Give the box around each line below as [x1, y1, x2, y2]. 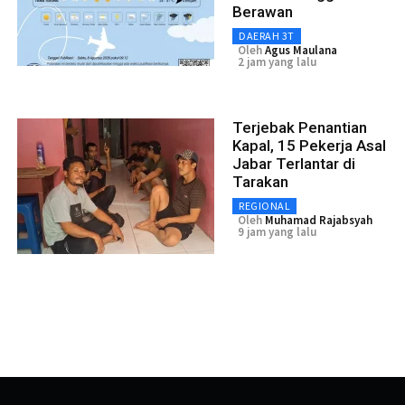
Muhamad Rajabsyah [265, 212, 372, 229]
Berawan [232, 3, 293, 22]
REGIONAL [239, 199, 290, 213]
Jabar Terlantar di [232, 155, 355, 174]
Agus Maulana [265, 42, 337, 59]
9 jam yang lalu [238, 224, 316, 240]
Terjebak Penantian [232, 118, 367, 137]
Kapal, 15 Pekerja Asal [232, 137, 386, 155]
